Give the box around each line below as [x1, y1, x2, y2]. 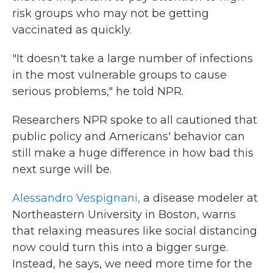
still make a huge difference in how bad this [12, 146, 253, 160]
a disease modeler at [140, 191, 258, 205]
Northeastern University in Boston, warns [12, 208, 236, 221]
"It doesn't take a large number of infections [12, 52, 253, 65]
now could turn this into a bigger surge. [12, 241, 228, 254]
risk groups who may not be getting [12, 7, 209, 20]
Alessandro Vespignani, [12, 191, 140, 205]
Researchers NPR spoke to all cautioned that [12, 113, 257, 127]
